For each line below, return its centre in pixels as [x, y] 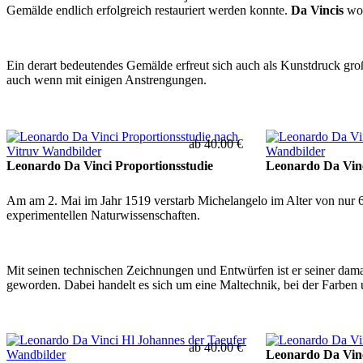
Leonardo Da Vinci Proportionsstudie [110, 165]
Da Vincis [317, 10]
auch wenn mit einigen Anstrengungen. [107, 79]
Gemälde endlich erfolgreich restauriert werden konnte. [149, 10]
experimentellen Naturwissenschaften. [103, 215]
